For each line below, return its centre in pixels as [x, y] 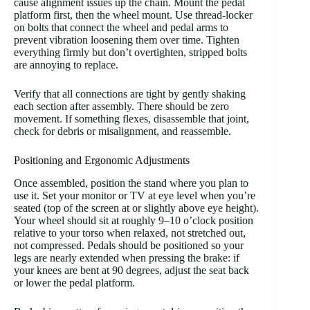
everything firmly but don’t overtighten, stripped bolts [130, 53]
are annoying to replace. [66, 65]
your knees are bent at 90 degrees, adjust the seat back [131, 271]
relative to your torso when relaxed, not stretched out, [130, 233]
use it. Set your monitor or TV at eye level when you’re [135, 196]
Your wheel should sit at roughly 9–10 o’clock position [134, 221]
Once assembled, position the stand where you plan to [131, 183]
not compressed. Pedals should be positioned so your [129, 246]
